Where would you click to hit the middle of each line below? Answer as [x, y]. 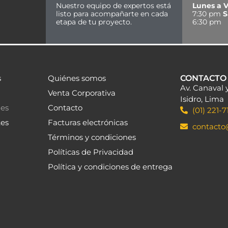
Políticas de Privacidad [90, 152]
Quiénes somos [77, 78]
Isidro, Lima [202, 99]
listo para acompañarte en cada [112, 14]
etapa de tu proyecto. [94, 22]
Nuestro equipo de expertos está [113, 6]
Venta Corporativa [81, 93]
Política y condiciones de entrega [110, 166]
